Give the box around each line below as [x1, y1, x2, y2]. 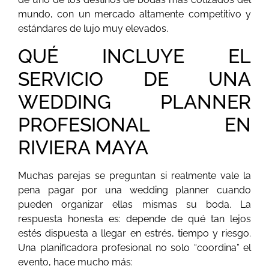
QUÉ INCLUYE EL [18, 44, 251, 67]
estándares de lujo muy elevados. [18, 23, 168, 35]
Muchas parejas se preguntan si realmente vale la [18, 169, 251, 181]
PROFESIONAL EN [18, 113, 251, 136]
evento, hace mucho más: [18, 256, 133, 268]
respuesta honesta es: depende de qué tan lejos [18, 213, 251, 225]
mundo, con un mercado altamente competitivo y [18, 8, 251, 20]
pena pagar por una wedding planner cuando [18, 184, 251, 196]
